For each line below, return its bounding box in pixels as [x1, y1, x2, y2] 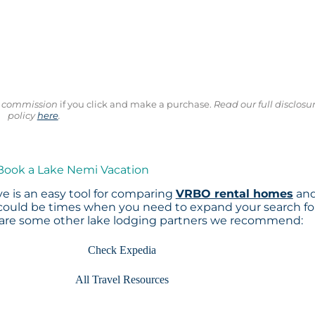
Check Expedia [87, 244, 156, 257]
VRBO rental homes [175, 187, 293, 201]
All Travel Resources [75, 274, 169, 286]
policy [7, 109, 37, 121]
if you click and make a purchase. [58, 98, 212, 110]
